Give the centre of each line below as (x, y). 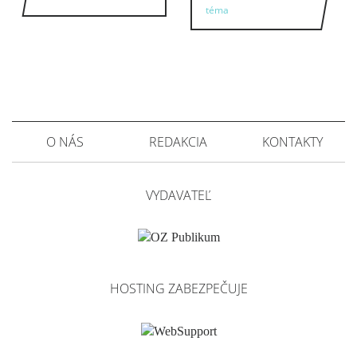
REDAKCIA (178, 142)
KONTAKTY (292, 142)
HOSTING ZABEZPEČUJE (178, 289)
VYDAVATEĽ (178, 195)
